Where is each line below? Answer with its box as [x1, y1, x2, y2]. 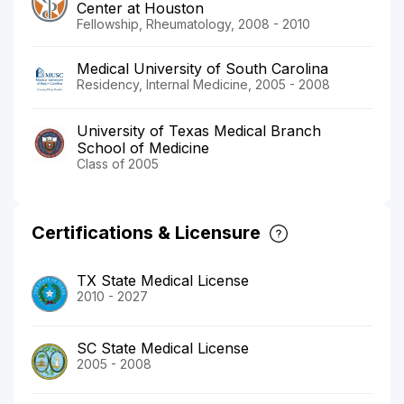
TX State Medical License [77, 271, 249, 290]
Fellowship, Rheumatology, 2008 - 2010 [77, 15, 310, 32]
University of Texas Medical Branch [77, 122, 321, 141]
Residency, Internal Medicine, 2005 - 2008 [77, 76, 330, 92]
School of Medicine [77, 139, 209, 158]
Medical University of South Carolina [77, 59, 328, 78]
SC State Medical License [77, 339, 249, 358]
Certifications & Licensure [32, 222, 261, 244]
